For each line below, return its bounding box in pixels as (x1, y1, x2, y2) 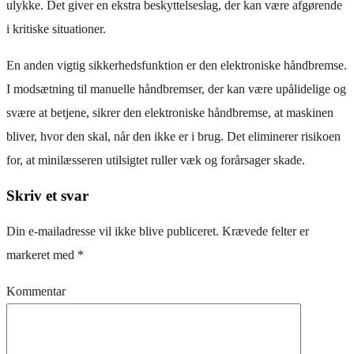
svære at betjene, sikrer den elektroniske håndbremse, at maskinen (6, 106, 333, 120)
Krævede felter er (219, 224, 309, 238)
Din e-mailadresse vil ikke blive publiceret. (6, 224, 219, 238)
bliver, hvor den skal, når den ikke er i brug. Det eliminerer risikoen (6, 130, 341, 144)
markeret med (6, 247, 77, 262)
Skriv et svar (6, 187, 88, 205)
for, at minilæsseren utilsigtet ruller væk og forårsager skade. (6, 153, 305, 168)
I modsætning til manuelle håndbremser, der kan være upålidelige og (6, 82, 346, 96)
